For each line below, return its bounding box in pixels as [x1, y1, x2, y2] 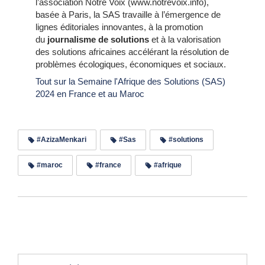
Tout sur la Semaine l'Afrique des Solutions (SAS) [35, 76, 225, 87]
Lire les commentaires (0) [85, 221, 180, 231]
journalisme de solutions [47, 34, 149, 45]
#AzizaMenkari [35, 135, 86, 144]
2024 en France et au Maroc [35, 89, 144, 99]
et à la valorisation [149, 34, 221, 45]
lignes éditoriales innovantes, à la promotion [35, 22, 203, 33]
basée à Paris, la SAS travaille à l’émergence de [35, 9, 221, 20]
